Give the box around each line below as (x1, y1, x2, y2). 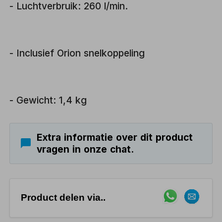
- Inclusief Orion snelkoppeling (9, 47, 145, 59)
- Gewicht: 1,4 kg (9, 94, 87, 107)
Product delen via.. (20, 192, 106, 203)
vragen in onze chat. (36, 143, 134, 156)
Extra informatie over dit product (36, 131, 193, 144)
